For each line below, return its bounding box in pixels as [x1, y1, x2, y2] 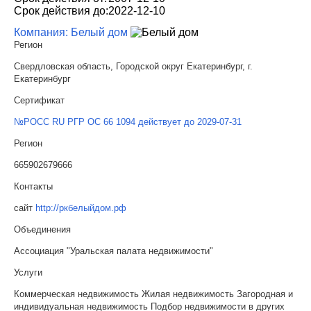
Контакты [14, 180, 53, 192]
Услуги [14, 267, 42, 278]
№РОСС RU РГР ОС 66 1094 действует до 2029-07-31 [14, 116, 242, 127]
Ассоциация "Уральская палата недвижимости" [14, 245, 213, 256]
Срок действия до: [14, 4, 108, 17]
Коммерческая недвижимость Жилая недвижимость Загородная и [14, 288, 293, 299]
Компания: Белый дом [14, 26, 128, 38]
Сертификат [14, 94, 65, 106]
